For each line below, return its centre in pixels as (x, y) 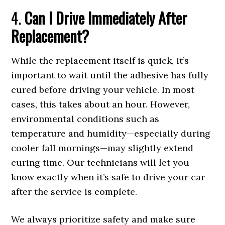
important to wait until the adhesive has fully (110, 75)
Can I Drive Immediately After (106, 18)
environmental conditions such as (85, 119)
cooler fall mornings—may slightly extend (102, 148)
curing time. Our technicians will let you (100, 163)
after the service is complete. (74, 192)
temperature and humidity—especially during (111, 134)
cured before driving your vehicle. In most (103, 90)
